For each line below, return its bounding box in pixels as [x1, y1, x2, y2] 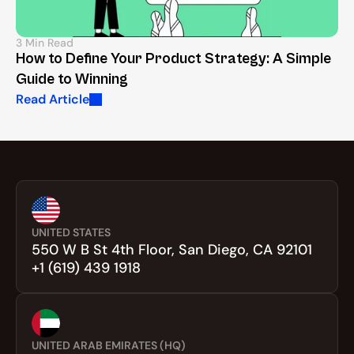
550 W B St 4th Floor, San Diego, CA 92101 [32, 240, 312, 260]
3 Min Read [16, 36, 73, 51]
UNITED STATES [32, 225, 111, 240]
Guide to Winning [16, 70, 128, 88]
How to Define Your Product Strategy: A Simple [16, 50, 331, 68]
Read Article [16, 91, 89, 108]
